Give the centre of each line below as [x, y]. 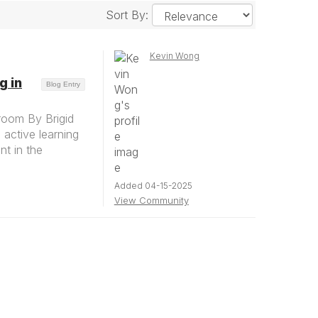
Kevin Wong [174, 56]
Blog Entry [63, 84]
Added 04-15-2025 [153, 186]
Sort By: [128, 15]
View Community [151, 200]
